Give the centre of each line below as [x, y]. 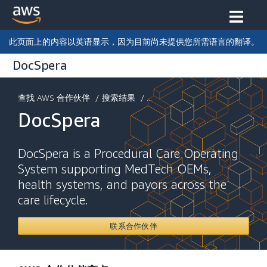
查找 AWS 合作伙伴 [54, 97]
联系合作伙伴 [133, 226]
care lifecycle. [53, 200]
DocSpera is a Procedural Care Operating [128, 153]
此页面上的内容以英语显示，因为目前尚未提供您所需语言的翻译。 [134, 41]
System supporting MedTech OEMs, [115, 169]
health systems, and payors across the [122, 184]
